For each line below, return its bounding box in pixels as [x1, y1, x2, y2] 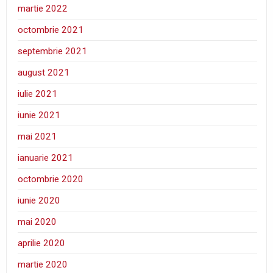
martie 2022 [18, 3, 68, 15]
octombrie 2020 [18, 174, 84, 185]
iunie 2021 [18, 110, 61, 121]
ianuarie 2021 [18, 152, 74, 164]
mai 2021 [18, 131, 57, 143]
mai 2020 [18, 216, 57, 228]
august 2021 [18, 67, 70, 79]
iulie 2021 [18, 88, 58, 100]
